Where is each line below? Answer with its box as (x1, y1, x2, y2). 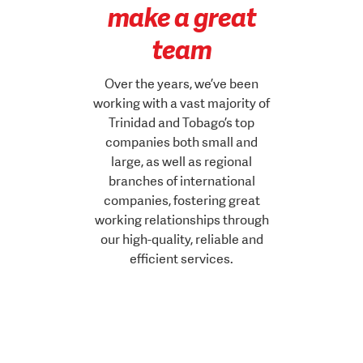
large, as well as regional (111, 152, 252, 170)
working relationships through (94, 211, 269, 228)
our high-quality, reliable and (100, 230, 263, 248)
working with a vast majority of (93, 94, 270, 112)
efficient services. (130, 250, 233, 267)
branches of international (108, 172, 255, 190)
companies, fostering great (103, 191, 260, 209)
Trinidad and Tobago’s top (109, 113, 254, 131)
